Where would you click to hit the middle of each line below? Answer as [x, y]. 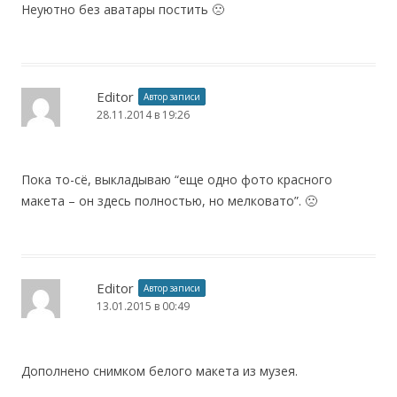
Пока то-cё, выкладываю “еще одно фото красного [177, 180]
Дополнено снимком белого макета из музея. [160, 371]
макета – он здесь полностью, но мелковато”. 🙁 [169, 201]
